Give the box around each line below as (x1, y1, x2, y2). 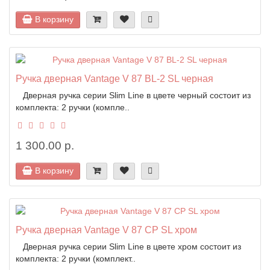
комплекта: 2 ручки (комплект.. (16, 253, 136, 263)
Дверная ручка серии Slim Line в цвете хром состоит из (16, 241, 241, 251)
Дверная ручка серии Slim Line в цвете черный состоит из (16, 90, 251, 100)
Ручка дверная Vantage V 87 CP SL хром (16, 224, 197, 235)
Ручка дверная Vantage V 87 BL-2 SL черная (16, 72, 213, 84)
